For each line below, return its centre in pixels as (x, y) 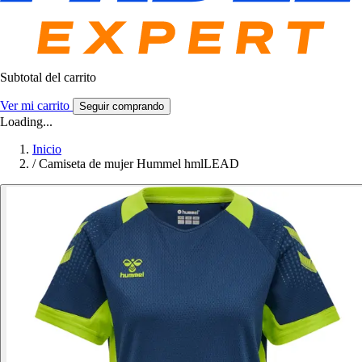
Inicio (47, 149)
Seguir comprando (122, 107)
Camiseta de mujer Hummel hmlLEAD (139, 164)
